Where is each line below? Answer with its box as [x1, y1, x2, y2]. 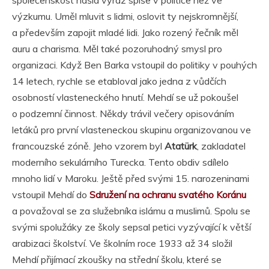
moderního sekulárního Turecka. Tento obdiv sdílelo [12, 156, 229, 169]
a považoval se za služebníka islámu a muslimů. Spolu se [12, 205, 250, 217]
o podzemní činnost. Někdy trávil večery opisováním [12, 107, 234, 120]
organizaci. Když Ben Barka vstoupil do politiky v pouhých [12, 59, 257, 71]
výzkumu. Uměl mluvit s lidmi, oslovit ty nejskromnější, [12, 10, 238, 23]
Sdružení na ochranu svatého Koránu [89, 189, 246, 201]
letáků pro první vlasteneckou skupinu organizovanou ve [12, 124, 251, 136]
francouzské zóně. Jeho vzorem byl [12, 140, 165, 153]
